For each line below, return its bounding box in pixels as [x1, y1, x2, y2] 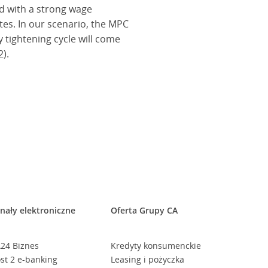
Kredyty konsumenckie [110, 240, 201, 251]
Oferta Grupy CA [110, 205, 178, 216]
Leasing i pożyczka [110, 254, 184, 265]
